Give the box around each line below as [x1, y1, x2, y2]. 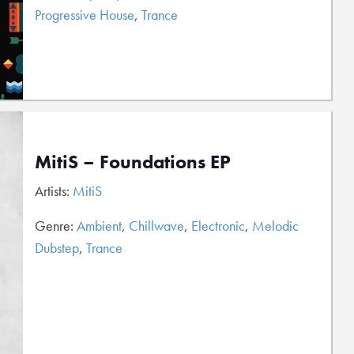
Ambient [77, 217, 122, 235]
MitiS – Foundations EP [35, 149, 231, 174]
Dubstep [35, 239, 79, 257]
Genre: [35, 217, 77, 235]
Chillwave [129, 217, 184, 235]
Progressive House [35, 6, 134, 24]
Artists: [35, 182, 73, 200]
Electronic [191, 217, 245, 235]
